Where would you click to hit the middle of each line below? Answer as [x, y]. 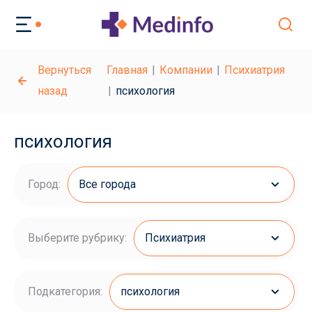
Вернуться [64, 70]
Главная [127, 70]
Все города [107, 184]
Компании [186, 70]
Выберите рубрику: [77, 238]
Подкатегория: [65, 291]
